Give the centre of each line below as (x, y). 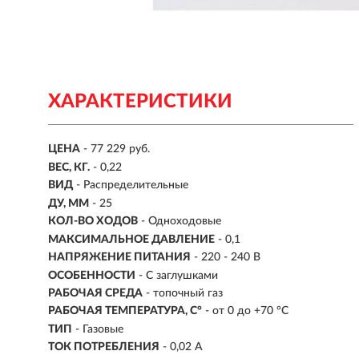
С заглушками (182, 275)
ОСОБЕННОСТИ (92, 275)
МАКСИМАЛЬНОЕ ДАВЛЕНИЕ (131, 239)
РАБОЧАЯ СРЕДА (95, 293)
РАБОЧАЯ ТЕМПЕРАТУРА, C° (125, 311)
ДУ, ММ (69, 203)
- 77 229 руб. (117, 149)
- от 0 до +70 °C (247, 311)
